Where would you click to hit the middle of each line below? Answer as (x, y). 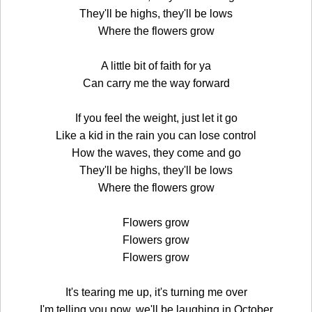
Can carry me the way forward (156, 83)
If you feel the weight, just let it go (156, 118)
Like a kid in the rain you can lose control (156, 135)
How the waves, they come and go (156, 153)
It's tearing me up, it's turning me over (156, 292)
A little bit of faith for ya (156, 65)
